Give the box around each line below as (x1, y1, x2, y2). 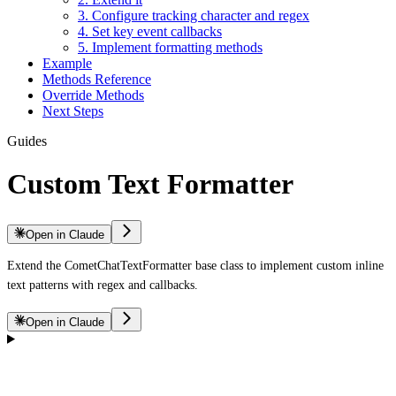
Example (42, 56, 92, 71)
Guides (7, 133, 47, 148)
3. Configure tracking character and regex (78, 8, 309, 23)
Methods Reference (42, 72, 151, 87)
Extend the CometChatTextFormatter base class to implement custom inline (7, 258, 384, 272)
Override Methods (42, 88, 144, 103)
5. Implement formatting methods (78, 40, 263, 55)
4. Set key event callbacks (78, 24, 222, 39)
